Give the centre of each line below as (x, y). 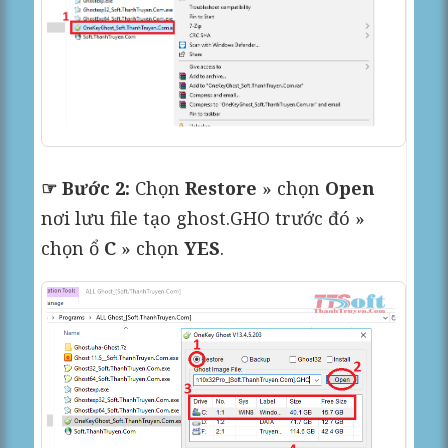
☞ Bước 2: (86, 187)
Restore (221, 187)
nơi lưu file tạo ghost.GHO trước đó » (203, 217)
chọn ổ (73, 247)
